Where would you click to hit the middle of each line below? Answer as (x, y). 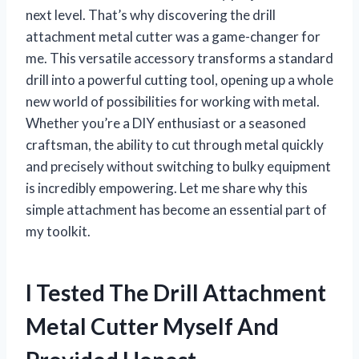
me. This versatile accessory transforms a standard (179, 58)
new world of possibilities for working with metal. (173, 101)
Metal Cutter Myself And (152, 326)
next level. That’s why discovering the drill (151, 14)
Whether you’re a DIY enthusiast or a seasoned (166, 123)
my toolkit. (58, 231)
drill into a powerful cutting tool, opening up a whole (179, 79)
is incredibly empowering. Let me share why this (167, 188)
